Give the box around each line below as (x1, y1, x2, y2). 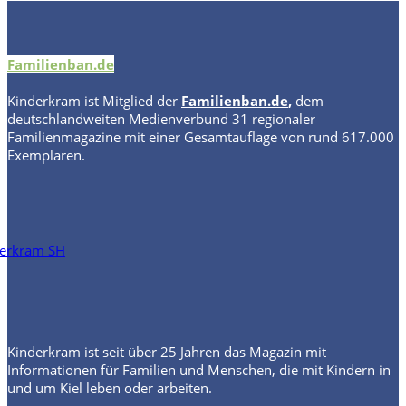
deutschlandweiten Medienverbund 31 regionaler (7, 109, 315, 128)
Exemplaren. (7, 145, 85, 164)
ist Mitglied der (84, 91, 181, 110)
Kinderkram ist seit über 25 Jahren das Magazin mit (7, 342, 326, 361)
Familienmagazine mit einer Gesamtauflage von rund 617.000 (7, 127, 394, 146)
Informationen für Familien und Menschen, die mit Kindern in (7, 360, 391, 379)
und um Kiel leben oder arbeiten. (7, 378, 212, 397)
